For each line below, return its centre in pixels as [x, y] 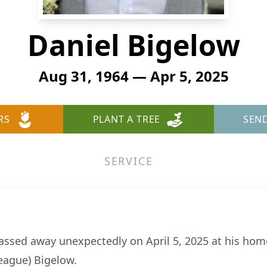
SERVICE [128, 161]
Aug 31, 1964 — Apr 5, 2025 [133, 76]
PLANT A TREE [127, 119]
